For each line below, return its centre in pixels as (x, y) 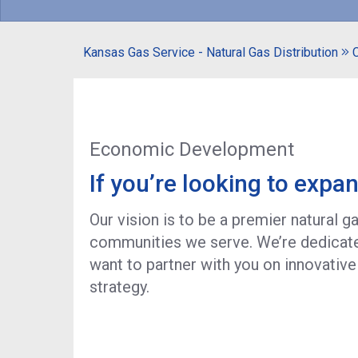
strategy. (119, 287)
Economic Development (191, 149)
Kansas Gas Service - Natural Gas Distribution (211, 52)
